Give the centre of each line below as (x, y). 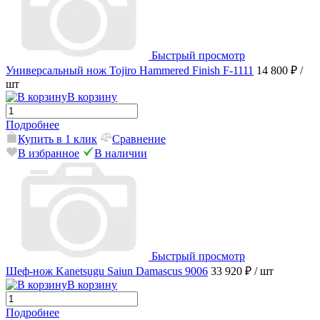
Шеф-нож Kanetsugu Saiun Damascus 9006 (107, 271)
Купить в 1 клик (57, 139)
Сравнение (139, 139)
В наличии (121, 154)
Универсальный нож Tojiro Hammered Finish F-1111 (130, 71)
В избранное (49, 154)
